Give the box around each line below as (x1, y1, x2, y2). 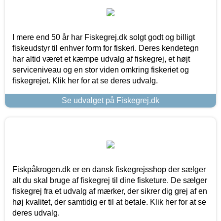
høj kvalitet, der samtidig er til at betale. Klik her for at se (12, 198, 206, 207)
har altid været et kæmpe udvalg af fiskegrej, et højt (12, 55, 190, 64)
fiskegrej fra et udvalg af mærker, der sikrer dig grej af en (12, 187, 207, 196)
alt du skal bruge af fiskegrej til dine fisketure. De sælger (12, 176, 207, 185)
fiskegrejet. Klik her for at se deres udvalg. (12, 76, 158, 85)
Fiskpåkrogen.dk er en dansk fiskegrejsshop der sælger (12, 165, 206, 174)
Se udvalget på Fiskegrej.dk (62, 96, 159, 105)
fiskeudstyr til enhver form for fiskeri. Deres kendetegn (12, 44, 199, 53)
